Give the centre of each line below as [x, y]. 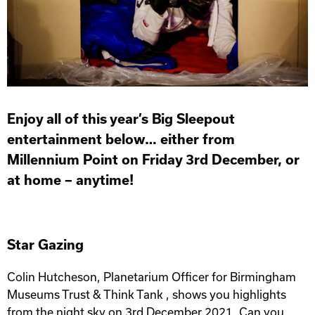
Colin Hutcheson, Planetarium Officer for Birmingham [152, 277]
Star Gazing [45, 244]
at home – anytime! [70, 180]
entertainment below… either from [121, 140]
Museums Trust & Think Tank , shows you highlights [147, 295]
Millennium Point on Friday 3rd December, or [153, 160]
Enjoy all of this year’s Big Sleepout [121, 119]
